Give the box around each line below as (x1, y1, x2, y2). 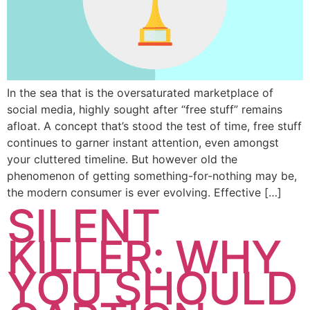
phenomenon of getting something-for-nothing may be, (7, 168, 297, 183)
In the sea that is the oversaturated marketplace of (7, 85, 273, 100)
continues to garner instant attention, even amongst (7, 135, 279, 149)
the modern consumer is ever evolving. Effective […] (7, 185, 282, 199)
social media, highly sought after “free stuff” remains (7, 102, 282, 116)
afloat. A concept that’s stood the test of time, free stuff (7, 118, 302, 133)
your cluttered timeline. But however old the (7, 152, 237, 166)
